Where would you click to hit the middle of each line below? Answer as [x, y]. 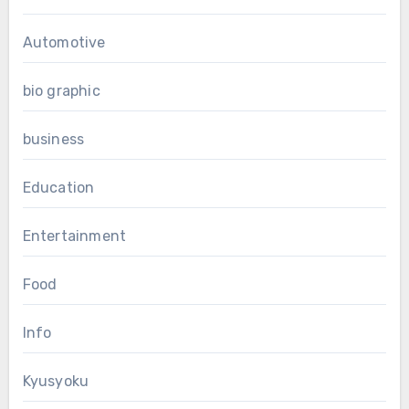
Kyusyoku [56, 381]
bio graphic [61, 91]
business [53, 139]
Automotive [64, 42]
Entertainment [74, 236]
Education [58, 188]
